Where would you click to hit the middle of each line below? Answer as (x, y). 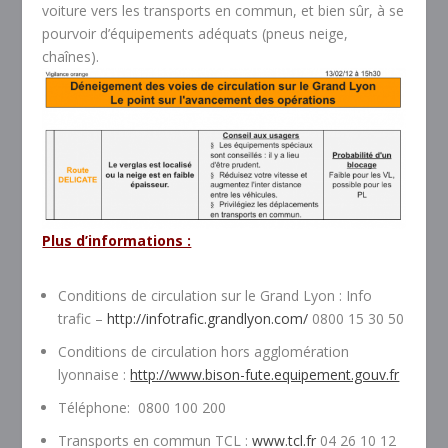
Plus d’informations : (117, 241)
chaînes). (71, 57)
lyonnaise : (94, 375)
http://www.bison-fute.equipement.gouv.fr (265, 375)
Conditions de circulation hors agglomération (204, 352)
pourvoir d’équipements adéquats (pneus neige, (195, 34)
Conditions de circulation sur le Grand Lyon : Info (215, 296)
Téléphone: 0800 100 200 (142, 408)
